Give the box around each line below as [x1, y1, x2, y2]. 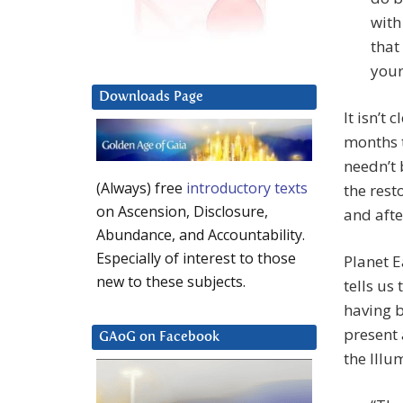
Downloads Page [99, 90, 203, 104]
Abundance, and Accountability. [96, 225, 305, 246]
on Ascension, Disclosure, [96, 201, 268, 222]
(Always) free [96, 178, 186, 199]
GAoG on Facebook [99, 330, 219, 345]
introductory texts [186, 178, 308, 199]
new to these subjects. [96, 272, 246, 292]
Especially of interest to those [96, 248, 296, 269]
